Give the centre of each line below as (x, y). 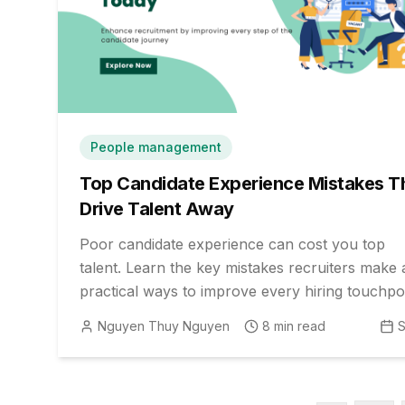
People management (156, 146)
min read (298, 325)
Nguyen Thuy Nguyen (164, 325)
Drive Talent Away (157, 208)
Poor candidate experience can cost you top (232, 244)
